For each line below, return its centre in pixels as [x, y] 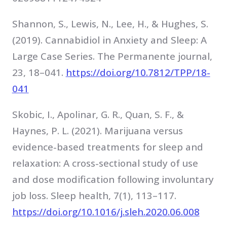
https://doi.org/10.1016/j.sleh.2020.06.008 [106, 212]
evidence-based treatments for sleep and [107, 147]
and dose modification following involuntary [113, 180]
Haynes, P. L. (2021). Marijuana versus [97, 131]
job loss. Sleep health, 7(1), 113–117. [94, 196]
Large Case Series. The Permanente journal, [112, 56]
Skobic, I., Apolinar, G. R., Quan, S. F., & [98, 115]
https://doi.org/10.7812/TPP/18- [138, 73]
